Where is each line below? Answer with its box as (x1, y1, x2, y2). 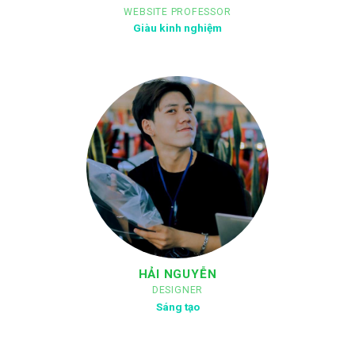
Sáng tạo (155, 300, 200, 313)
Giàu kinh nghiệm (133, 21, 222, 35)
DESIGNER (151, 284, 204, 296)
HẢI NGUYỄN (138, 267, 217, 282)
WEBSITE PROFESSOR (124, 6, 231, 17)
